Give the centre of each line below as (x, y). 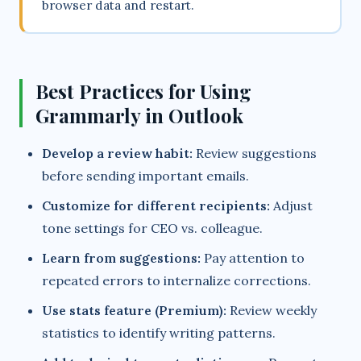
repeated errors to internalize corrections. (176, 281)
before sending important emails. (145, 176)
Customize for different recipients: (156, 206)
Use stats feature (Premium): (134, 311)
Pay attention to (253, 258)
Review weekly (272, 311)
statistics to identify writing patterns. (159, 333)
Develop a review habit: (117, 154)
